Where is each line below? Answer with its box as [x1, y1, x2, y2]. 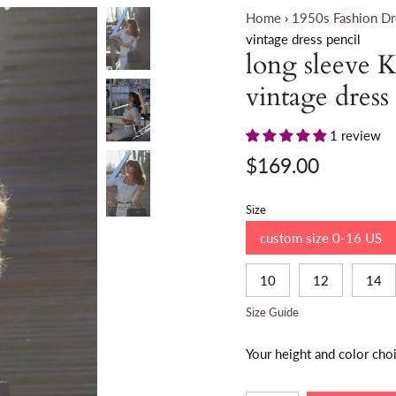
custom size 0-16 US [260, 229, 382, 246]
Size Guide [246, 304, 299, 319]
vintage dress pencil [246, 30, 361, 47]
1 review [330, 126, 381, 143]
